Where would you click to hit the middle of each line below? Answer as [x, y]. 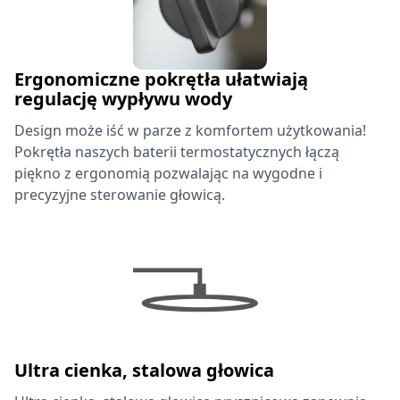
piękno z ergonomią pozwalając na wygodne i [168, 173]
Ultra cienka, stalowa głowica [144, 370]
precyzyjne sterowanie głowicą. [120, 195]
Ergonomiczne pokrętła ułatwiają [161, 79]
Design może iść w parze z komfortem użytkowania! [190, 130]
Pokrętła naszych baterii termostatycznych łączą [177, 152]
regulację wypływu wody [123, 99]
